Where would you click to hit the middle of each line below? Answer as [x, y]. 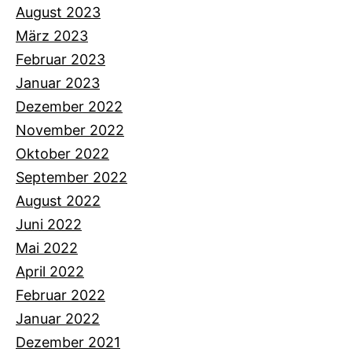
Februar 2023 [60, 59]
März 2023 [52, 35]
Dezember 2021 [68, 342]
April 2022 [50, 271]
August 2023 [58, 12]
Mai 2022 [47, 247]
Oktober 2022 [62, 153]
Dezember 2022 [69, 106]
